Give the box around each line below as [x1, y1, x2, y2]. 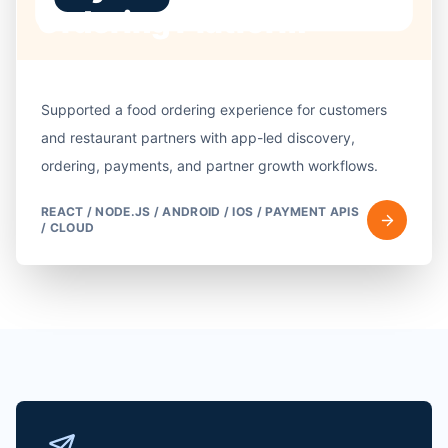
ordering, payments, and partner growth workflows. [41, 157, 378, 174]
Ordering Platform [37, 4, 306, 40]
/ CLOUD [41, 220, 95, 235]
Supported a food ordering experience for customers [41, 101, 387, 118]
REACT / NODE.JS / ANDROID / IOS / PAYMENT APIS [41, 204, 359, 219]
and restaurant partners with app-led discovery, [41, 129, 355, 146]
